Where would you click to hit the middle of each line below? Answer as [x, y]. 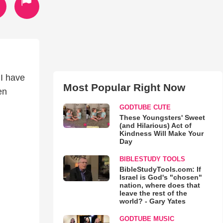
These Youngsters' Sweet [162, 117]
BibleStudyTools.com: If [160, 169]
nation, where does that [160, 185]
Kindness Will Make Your [161, 133]
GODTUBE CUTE [145, 107]
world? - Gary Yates [152, 201]
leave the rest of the [153, 193]
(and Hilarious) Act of [155, 125]
